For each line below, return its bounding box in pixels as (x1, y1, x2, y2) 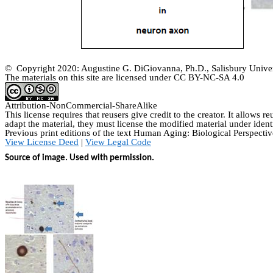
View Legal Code (85, 137, 151, 147)
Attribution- (5, 101, 49, 111)
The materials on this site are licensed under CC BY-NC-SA (5, 73, 232, 83)
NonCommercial (49, 101, 112, 111)
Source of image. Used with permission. (5, 153, 154, 163)
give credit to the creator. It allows (129, 110, 263, 120)
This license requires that (5, 110, 102, 120)
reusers (102, 110, 129, 120)
